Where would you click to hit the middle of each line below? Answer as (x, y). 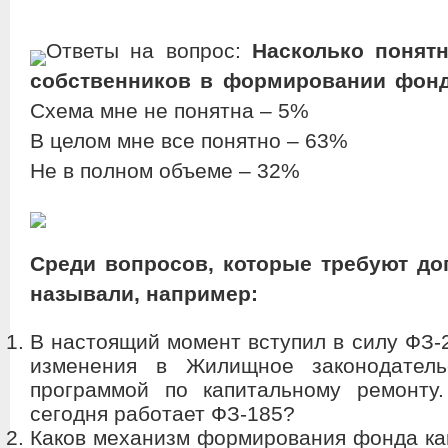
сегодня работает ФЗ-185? (162, 413)
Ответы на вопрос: (149, 50)
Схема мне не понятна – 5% (169, 110)
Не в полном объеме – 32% (165, 170)
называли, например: (144, 293)
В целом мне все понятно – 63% (189, 140)
